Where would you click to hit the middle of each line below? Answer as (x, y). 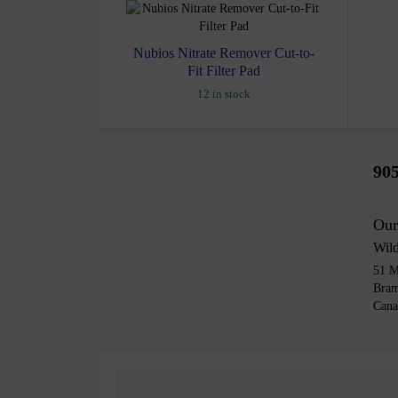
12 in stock (223, 93)
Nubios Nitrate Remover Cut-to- (223, 52)
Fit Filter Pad (223, 70)
